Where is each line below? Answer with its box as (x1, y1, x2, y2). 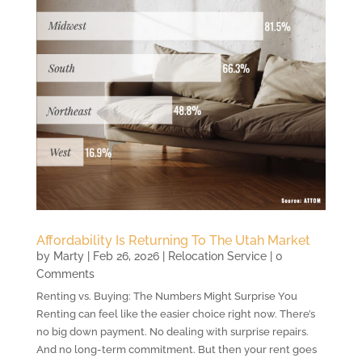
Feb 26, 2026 (92, 250, 159, 263)
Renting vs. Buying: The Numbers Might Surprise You (36, 290, 297, 303)
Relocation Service (167, 250, 267, 263)
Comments (36, 267, 95, 281)
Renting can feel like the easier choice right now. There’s (36, 308, 315, 321)
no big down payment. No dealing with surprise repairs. (36, 326, 309, 339)
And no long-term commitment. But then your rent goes (36, 343, 317, 356)
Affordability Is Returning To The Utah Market (36, 233, 310, 249)
